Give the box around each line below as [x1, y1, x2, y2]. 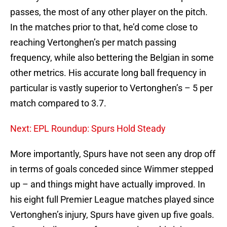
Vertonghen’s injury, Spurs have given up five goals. [10, 209, 214, 220]
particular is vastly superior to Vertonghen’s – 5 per [10, 83, 213, 94]
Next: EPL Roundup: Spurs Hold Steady [10, 123, 166, 134]
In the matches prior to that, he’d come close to [10, 22, 198, 33]
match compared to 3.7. [10, 98, 106, 109]
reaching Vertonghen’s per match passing [10, 37, 176, 48]
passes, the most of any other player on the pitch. [10, 7, 208, 18]
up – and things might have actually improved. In [10, 179, 205, 190]
